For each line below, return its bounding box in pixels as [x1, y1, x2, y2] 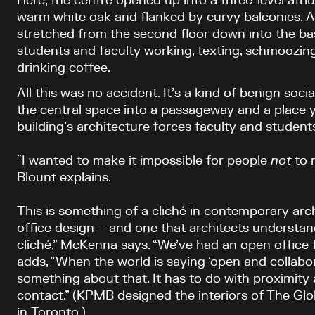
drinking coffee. [17, 61, 110, 75]
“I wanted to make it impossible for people [17, 154, 271, 167]
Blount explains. [17, 171, 111, 184]
